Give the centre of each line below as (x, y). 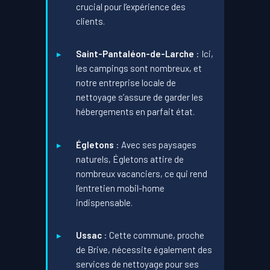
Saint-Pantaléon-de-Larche (135, 54)
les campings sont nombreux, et (139, 68)
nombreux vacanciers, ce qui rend (142, 173)
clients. (91, 21)
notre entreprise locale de (126, 83)
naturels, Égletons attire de (130, 159)
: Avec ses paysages (155, 144)
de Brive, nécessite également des (144, 250)
